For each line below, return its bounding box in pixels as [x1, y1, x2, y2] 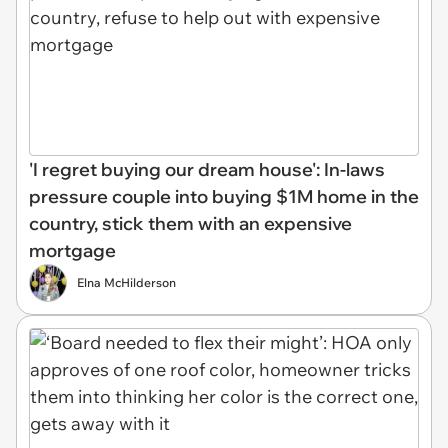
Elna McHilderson [77, 274, 176, 290]
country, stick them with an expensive [29, 211, 352, 235]
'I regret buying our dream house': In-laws [29, 157, 385, 181]
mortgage [29, 238, 116, 262]
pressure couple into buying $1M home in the [29, 184, 419, 208]
